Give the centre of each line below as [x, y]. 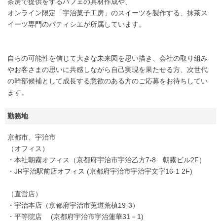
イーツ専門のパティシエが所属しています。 [76, 24]
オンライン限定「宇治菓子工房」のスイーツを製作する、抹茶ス [108, 13]
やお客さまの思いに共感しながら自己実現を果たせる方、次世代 [108, 70]
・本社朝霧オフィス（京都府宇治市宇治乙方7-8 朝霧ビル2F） [107, 160]
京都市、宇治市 [32, 137]
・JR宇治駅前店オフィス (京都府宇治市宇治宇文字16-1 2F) [100, 171]
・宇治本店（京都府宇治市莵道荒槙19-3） [73, 205]
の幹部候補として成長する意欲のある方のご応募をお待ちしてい [108, 81]
